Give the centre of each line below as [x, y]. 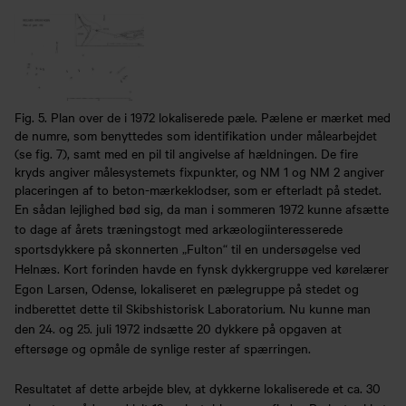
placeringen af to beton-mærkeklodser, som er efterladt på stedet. [198, 190]
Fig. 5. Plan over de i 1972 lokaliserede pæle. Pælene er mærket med [203, 117]
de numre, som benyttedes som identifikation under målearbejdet [196, 135]
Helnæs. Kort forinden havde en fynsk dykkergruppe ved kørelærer [202, 269]
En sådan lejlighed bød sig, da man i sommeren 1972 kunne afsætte [202, 209]
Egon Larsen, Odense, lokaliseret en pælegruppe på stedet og [187, 289]
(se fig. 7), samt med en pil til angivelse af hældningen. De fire [186, 154]
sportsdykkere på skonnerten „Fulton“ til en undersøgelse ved [188, 249]
